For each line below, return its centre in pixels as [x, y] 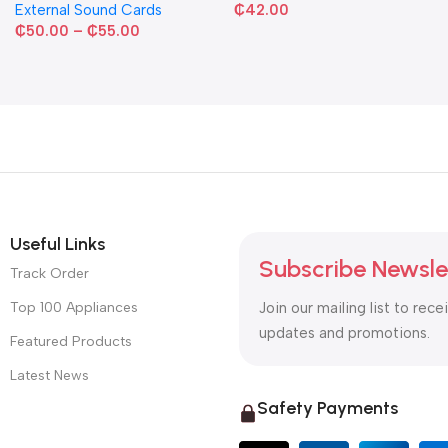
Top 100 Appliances [74, 307]
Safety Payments [327, 407]
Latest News [49, 375]
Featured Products [71, 341]
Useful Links [57, 243]
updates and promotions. [344, 332]
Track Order [49, 273]
